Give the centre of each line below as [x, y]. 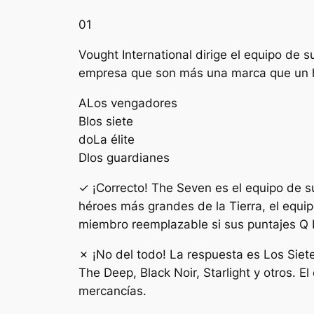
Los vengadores [132, 103]
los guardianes [128, 158]
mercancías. [112, 291]
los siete [110, 122]
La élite [114, 140]
